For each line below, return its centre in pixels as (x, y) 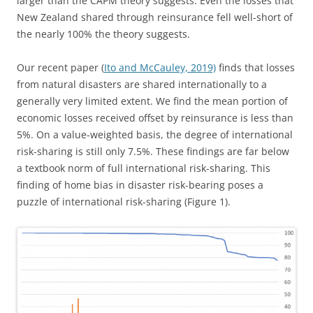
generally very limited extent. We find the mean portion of (152, 101)
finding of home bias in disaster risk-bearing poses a (140, 185)
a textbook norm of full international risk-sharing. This (144, 168)
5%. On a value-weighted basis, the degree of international (155, 134)
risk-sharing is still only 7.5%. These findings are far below (153, 151)
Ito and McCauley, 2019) (160, 67)
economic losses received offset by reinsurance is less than (155, 118)
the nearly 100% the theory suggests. (103, 34)
